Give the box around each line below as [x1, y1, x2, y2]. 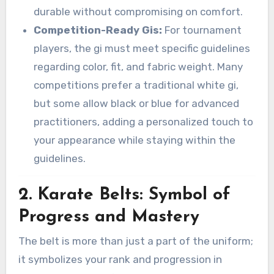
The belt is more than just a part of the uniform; [18, 235, 253, 248]
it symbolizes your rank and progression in [18, 253, 222, 266]
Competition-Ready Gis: [34, 24, 163, 37]
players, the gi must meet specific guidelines [34, 42, 251, 55]
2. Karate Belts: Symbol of [18, 187, 230, 204]
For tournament [162, 24, 242, 37]
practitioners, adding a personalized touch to [34, 116, 254, 128]
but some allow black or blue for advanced [34, 97, 240, 110]
